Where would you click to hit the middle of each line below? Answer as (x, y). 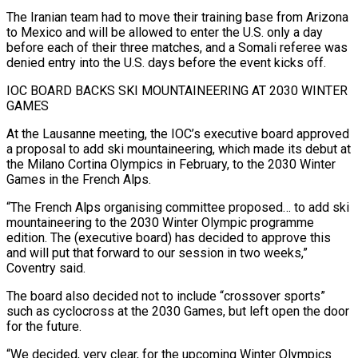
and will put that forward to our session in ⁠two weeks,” (157, 253)
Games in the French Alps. (79, 179)
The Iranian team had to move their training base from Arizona (177, 17)
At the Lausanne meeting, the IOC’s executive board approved (178, 133)
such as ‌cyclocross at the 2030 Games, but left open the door (178, 311)
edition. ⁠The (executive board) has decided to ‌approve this (169, 237)
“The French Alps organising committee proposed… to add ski (178, 207)
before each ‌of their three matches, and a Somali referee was (177, 47)
